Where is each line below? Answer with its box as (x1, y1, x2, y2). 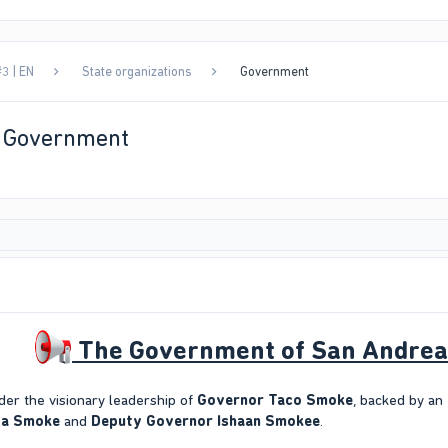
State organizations (81, 64, 192, 80)
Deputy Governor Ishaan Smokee (91, 412, 320, 431)
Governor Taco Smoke (197, 391, 353, 410)
